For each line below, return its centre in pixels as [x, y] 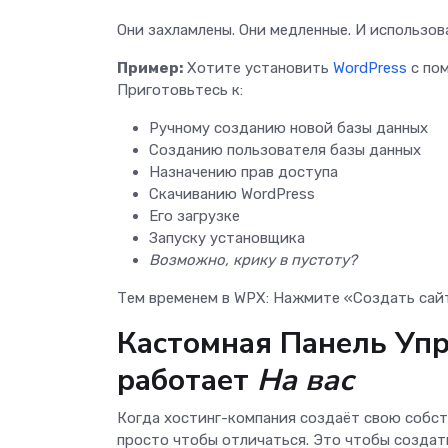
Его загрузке [194, 215]
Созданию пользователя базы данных [285, 149]
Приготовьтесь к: [180, 89]
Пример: [150, 67]
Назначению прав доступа [243, 171]
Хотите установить [258, 67]
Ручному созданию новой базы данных [288, 127]
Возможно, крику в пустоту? [253, 259]
